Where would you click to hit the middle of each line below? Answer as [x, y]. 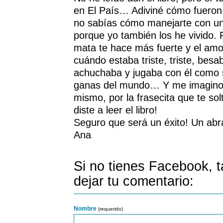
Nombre [86, 209]
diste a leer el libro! [115, 110]
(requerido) [111, 209]
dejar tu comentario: [134, 181]
